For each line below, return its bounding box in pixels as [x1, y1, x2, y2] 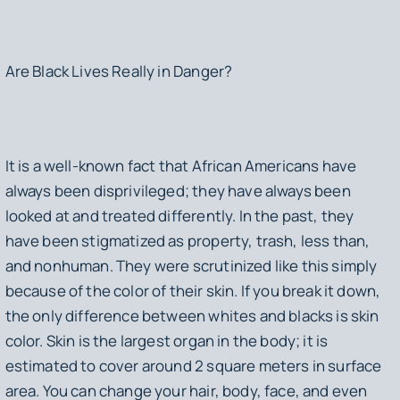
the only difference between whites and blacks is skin [4, 305, 379, 327]
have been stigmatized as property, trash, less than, [4, 230, 371, 252]
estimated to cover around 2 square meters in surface [4, 355, 382, 377]
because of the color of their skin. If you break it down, [4, 280, 381, 302]
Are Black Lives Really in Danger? [4, 60, 233, 81]
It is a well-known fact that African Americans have [4, 155, 357, 177]
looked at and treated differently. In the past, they [4, 205, 354, 227]
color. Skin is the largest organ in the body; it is [4, 330, 329, 352]
